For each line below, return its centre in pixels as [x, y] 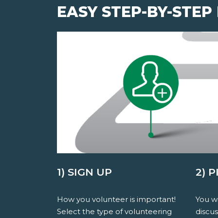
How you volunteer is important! [116, 200]
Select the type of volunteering [114, 212]
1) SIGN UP [84, 172]
